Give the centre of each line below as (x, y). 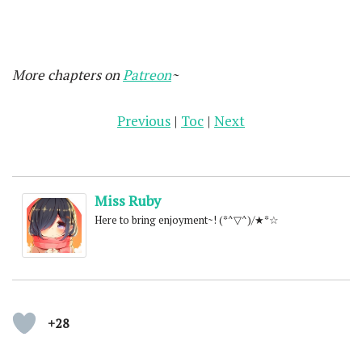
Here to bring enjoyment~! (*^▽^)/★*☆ (187, 220)
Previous (144, 121)
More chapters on (67, 75)
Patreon (147, 75)
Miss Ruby (128, 200)
